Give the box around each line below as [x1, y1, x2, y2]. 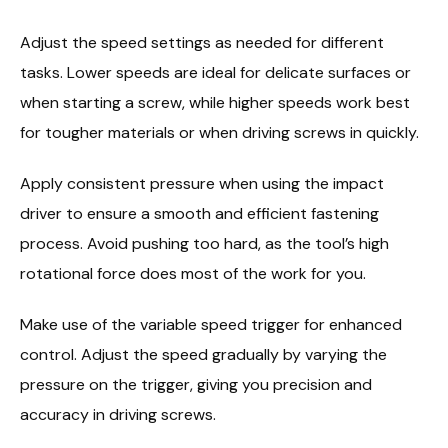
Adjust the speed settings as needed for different [20, 32, 384, 54]
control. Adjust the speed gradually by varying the [20, 344, 387, 366]
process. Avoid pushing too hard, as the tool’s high [20, 233, 389, 255]
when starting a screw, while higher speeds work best [20, 92, 410, 114]
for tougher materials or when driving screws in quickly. [20, 122, 419, 144]
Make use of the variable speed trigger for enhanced [20, 314, 402, 336]
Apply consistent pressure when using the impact [20, 173, 384, 195]
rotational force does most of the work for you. [20, 263, 366, 285]
